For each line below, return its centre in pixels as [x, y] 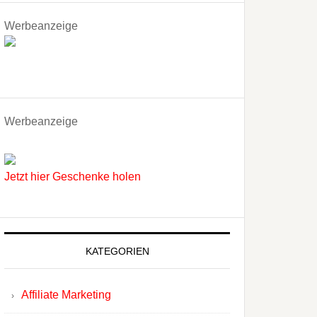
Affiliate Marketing [66, 295]
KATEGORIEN [117, 251]
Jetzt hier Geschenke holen [73, 177]
